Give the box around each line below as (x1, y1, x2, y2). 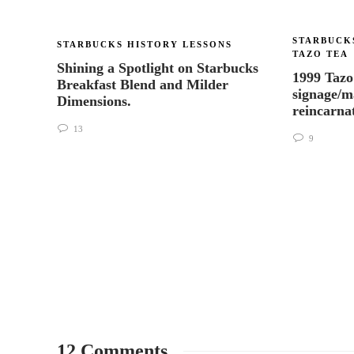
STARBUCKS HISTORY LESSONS (57, 40, 232, 49)
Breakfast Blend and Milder (57, 77, 228, 92)
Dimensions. (57, 93, 135, 109)
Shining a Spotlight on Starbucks (57, 60, 258, 76)
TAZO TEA (292, 49, 348, 58)
